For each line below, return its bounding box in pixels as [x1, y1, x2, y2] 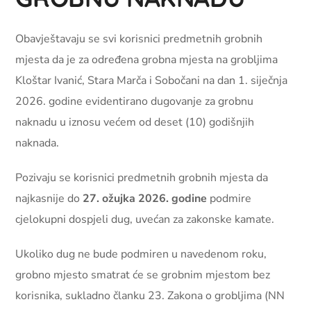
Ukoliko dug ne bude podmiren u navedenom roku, [15, 246, 267, 262]
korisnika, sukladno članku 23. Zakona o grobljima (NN [15, 287, 285, 303]
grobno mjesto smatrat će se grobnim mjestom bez [15, 267, 271, 283]
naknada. [15, 135, 60, 151]
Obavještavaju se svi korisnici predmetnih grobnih [15, 31, 263, 47]
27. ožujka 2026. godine [83, 190, 208, 206]
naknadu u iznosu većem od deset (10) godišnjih [15, 114, 255, 130]
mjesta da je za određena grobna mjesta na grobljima [15, 51, 278, 67]
